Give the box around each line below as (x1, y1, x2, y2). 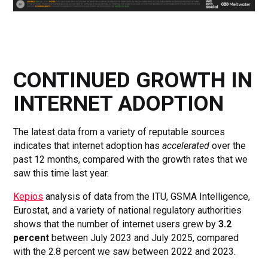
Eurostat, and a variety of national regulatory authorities (13, 204, 242, 216)
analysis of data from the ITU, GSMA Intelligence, (43, 190, 251, 202)
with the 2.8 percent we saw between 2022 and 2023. (13, 245, 236, 257)
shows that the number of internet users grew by (13, 218, 219, 230)
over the (209, 139, 246, 151)
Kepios (13, 190, 44, 202)
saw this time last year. (13, 167, 109, 179)
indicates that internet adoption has (13, 139, 163, 151)
